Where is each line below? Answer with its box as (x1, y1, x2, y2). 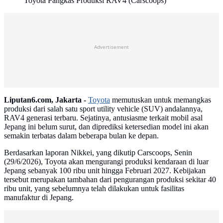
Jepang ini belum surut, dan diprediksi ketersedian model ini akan (4, 122, 209, 131)
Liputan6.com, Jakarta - (4, 96, 86, 105)
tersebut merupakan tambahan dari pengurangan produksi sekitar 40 (4, 175, 216, 184)
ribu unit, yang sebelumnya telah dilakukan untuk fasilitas (4, 184, 184, 193)
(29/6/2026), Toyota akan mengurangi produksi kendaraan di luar (4, 157, 209, 166)
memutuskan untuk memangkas (110, 96, 211, 105)
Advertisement (94, 43, 129, 50)
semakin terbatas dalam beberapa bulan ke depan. (4, 131, 159, 140)
